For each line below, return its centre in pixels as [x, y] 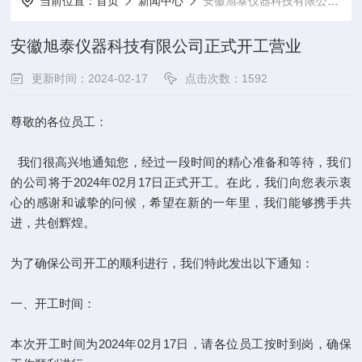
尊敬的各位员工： [59, 122]
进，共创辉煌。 [53, 223]
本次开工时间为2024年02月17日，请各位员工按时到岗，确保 [181, 344]
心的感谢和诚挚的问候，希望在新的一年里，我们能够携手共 [181, 202]
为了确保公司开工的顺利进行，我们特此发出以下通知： [162, 263]
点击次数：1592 [227, 78]
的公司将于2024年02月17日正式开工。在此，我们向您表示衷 [181, 182]
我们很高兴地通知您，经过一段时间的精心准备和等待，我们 [181, 162]
